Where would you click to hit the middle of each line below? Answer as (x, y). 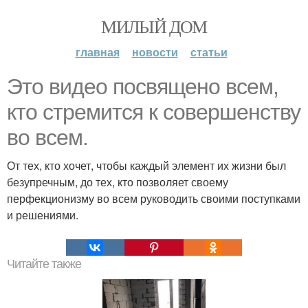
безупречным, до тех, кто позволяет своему (118, 182)
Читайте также (44, 264)
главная (97, 52)
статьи (209, 52)
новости (155, 52)
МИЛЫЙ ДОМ (154, 26)
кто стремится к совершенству (154, 112)
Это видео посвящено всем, (143, 87)
